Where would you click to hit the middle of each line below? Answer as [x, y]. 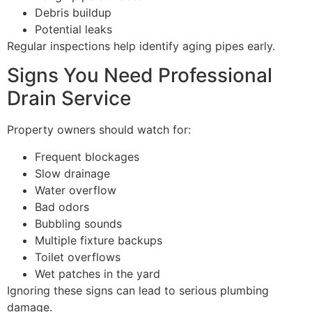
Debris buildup [73, 13]
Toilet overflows [78, 257]
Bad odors [62, 206]
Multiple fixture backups [99, 240]
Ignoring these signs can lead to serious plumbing [138, 290]
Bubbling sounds [78, 223]
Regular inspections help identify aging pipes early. [141, 46]
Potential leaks [73, 30]
